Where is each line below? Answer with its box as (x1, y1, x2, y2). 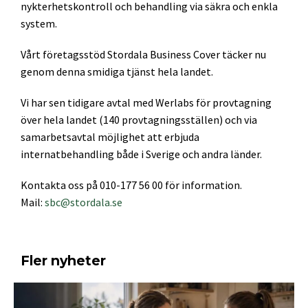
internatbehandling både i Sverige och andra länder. (21, 147, 262, 161)
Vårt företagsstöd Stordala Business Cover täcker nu (21, 47, 266, 61)
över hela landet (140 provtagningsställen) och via (21, 113, 257, 126)
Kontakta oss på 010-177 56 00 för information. (21, 178, 242, 192)
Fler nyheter (21, 252, 106, 269)
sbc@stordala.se (45, 195, 122, 209)
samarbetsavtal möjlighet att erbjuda (21, 130, 199, 144)
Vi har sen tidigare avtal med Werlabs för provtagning (21, 96, 272, 109)
